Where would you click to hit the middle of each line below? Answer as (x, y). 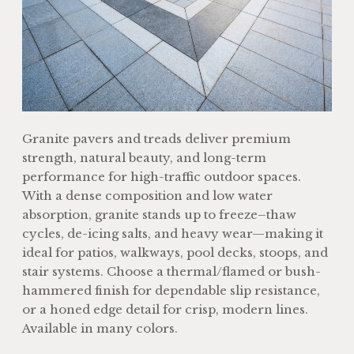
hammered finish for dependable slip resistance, (171, 290)
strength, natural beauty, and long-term (144, 157)
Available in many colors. (100, 328)
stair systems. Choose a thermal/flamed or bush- (171, 271)
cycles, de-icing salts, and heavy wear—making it (173, 233)
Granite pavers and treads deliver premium (156, 138)
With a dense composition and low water (147, 195)
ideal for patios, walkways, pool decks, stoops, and (175, 252)
